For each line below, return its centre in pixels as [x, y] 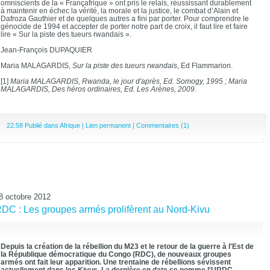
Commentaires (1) [163, 125]
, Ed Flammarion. [205, 65]
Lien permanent [108, 125]
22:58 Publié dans [33, 125]
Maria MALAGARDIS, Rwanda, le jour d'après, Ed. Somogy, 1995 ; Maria [128, 81]
